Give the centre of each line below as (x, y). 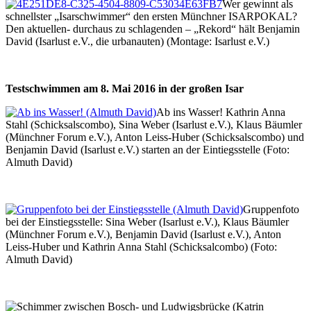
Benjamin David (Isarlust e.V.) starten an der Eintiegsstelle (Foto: (148, 149)
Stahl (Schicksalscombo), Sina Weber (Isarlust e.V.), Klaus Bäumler (154, 124)
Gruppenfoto (271, 209)
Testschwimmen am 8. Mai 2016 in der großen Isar (125, 88)
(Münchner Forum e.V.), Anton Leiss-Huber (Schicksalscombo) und (155, 137)
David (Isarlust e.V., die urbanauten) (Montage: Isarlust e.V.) (137, 41)
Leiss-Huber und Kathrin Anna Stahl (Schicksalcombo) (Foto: (141, 246)
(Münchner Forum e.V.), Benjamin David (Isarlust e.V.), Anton (143, 234)
